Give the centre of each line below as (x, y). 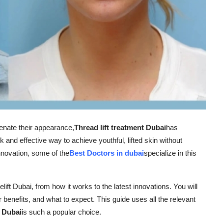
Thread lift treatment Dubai (120, 128)
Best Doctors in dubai (107, 153)
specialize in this (170, 153)
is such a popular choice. (61, 212)
